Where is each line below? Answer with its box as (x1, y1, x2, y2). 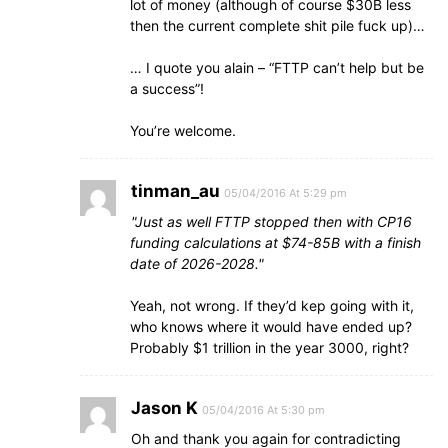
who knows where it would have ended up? (130, 318, 412, 335)
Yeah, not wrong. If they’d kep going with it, (130, 297, 414, 314)
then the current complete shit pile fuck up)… (130, 17, 425, 34)
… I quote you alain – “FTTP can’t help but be (130, 59, 424, 76)
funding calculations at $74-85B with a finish (130, 234, 421, 251)
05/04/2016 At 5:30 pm (202, 403, 325, 417)
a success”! (130, 80, 204, 97)
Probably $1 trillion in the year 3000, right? (130, 339, 409, 356)
